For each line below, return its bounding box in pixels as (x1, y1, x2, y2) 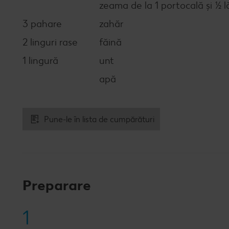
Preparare (22, 176, 91, 194)
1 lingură (22, 55, 58, 66)
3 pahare (22, 18, 62, 30)
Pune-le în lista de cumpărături (44, 114, 154, 124)
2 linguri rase (22, 36, 78, 48)
